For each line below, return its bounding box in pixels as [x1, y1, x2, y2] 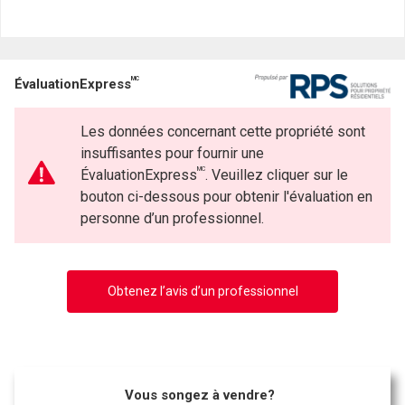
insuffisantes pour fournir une [80, 145, 264, 162]
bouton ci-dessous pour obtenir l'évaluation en [80, 188, 372, 205]
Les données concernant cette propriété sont [80, 123, 365, 140]
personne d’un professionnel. [80, 210, 264, 227]
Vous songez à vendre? [125, 386, 276, 403]
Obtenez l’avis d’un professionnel [107, 283, 298, 298]
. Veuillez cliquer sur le [204, 166, 348, 184]
